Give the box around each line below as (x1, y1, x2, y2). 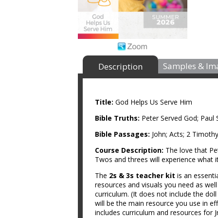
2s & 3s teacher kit (109, 171, 175, 180)
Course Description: (95, 145, 165, 155)
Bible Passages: (95, 129, 152, 139)
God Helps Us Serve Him (115, 97, 192, 107)
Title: (95, 97, 115, 107)
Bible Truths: (95, 113, 142, 123)
